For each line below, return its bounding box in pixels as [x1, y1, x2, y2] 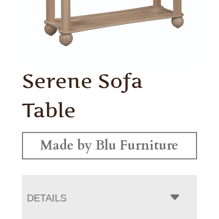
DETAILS [26, 192, 66, 203]
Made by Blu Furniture [40, 136, 179, 154]
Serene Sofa [22, 68, 143, 93]
